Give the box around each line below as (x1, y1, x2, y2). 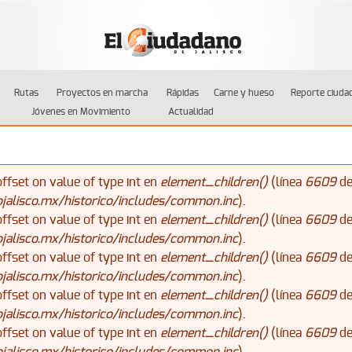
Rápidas (166, 88, 199, 97)
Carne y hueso (214, 88, 275, 97)
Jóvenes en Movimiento (31, 107, 130, 116)
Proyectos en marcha (56, 88, 148, 97)
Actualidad (167, 107, 214, 116)
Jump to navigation (123, 5, 229, 17)
